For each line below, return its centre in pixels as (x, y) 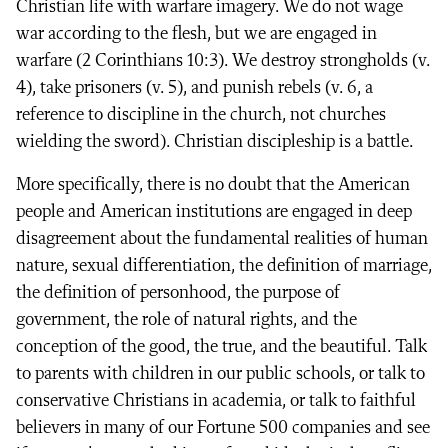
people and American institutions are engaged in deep (214, 211)
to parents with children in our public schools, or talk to (220, 373)
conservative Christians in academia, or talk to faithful (216, 400)
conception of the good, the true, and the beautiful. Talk (221, 346)
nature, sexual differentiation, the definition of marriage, (224, 265)
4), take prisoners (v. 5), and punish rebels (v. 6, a (194, 87)
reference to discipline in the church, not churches (201, 114)
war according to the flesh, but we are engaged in (196, 33)
